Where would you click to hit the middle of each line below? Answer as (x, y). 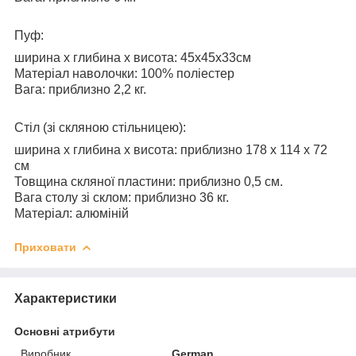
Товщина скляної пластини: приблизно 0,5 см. (149, 181)
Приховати (45, 247)
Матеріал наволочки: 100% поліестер (124, 73)
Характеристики (66, 298)
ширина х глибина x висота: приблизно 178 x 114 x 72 (171, 149)
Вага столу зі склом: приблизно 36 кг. (122, 197)
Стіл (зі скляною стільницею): (100, 127)
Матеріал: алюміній (72, 213)
